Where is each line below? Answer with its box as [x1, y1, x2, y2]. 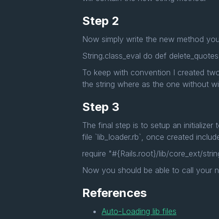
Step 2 [82, 13, 119, 28]
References [82, 185, 147, 200]
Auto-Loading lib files [102, 206, 176, 216]
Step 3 [82, 99, 119, 114]
